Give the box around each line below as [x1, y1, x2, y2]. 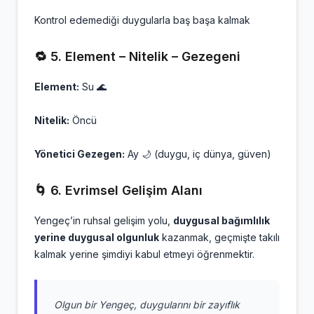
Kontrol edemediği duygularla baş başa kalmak [34, 14, 250, 26]
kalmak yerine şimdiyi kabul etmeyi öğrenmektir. [34, 248, 254, 260]
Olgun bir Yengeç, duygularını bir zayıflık [54, 299, 240, 310]
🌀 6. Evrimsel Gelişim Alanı [34, 183, 203, 198]
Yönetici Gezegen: [34, 148, 125, 160]
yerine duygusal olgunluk [34, 231, 159, 243]
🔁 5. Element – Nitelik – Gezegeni [34, 49, 240, 64]
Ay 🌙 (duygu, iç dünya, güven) [125, 148, 271, 160]
